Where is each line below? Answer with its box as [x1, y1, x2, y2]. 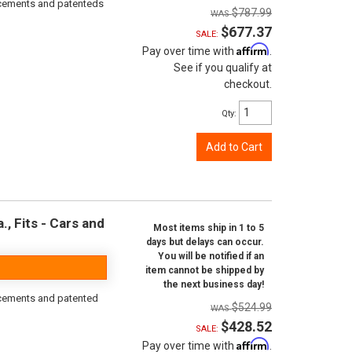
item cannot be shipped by [145, 265, 264, 276]
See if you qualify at [174, 61, 272, 74]
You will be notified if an [158, 251, 264, 262]
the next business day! [163, 279, 264, 290]
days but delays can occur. [146, 236, 264, 247]
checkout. [224, 78, 272, 90]
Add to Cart [206, 141, 262, 153]
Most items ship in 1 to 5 [153, 222, 264, 233]
